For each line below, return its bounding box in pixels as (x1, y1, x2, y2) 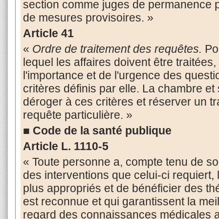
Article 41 (22, 27, 74, 40)
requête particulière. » (22, 109, 132, 122)
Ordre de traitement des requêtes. (32, 43, 202, 56)
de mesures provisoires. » (22, 11, 153, 24)
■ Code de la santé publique (22, 124, 172, 137)
